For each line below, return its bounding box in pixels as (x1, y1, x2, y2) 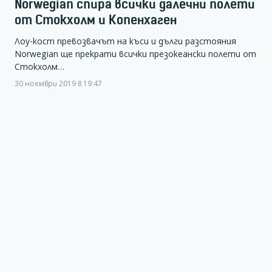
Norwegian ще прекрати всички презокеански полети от (15, 47, 256, 59)
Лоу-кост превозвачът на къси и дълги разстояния (15, 35, 236, 47)
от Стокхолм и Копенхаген (15, 12, 177, 27)
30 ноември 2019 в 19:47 (15, 78, 102, 88)
